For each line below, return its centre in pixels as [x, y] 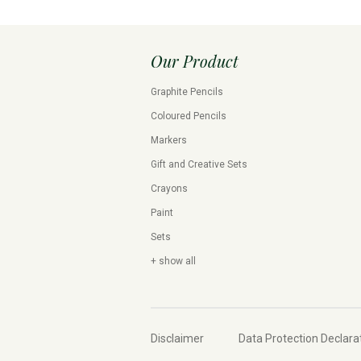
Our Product [195, 61]
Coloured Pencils [189, 116]
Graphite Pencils [187, 92]
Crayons [169, 189]
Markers [169, 141]
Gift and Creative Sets [199, 165]
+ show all [173, 261]
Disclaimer [177, 339]
